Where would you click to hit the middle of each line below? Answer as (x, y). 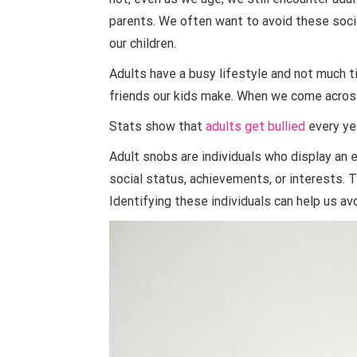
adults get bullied (255, 126)
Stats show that (157, 126)
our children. (143, 43)
